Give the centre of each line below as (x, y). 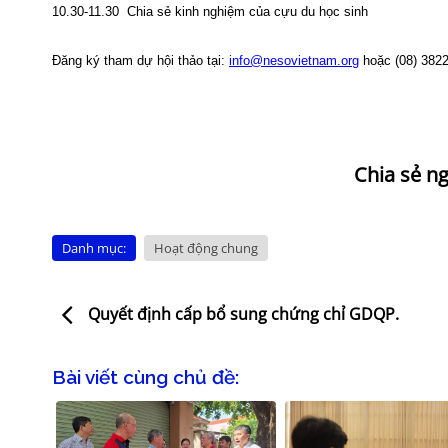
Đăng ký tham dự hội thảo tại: (140, 60)
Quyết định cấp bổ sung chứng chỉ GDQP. (241, 314)
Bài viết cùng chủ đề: (145, 376)
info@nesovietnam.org (294, 60)
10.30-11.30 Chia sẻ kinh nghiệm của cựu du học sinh (210, 11)
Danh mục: (94, 247)
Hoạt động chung (206, 247)
